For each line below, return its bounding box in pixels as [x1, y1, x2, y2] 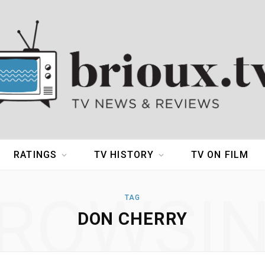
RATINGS [14, 149, 57, 161]
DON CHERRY [77, 209, 188, 230]
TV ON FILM [190, 149, 249, 161]
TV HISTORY [93, 149, 154, 161]
